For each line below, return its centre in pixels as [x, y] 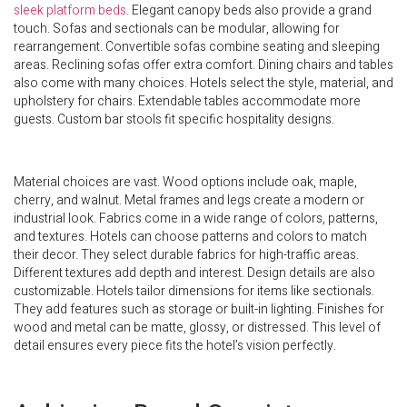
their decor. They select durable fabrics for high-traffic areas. [186, 255]
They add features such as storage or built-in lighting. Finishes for [199, 310]
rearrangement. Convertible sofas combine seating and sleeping [197, 47]
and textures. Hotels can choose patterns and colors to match [190, 237]
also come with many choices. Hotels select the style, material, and [203, 84]
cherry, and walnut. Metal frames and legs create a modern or [189, 201]
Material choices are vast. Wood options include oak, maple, [185, 183]
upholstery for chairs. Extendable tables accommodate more [187, 102]
